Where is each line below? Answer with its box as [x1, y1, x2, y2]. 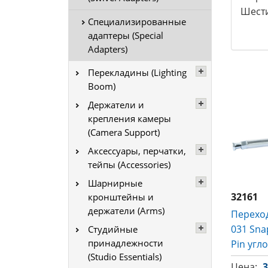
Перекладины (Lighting [88, 66, 187, 78]
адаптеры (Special [88, 29, 163, 41]
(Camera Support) [88, 126, 160, 138]
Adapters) [88, 43, 127, 55]
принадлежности [88, 237, 163, 249]
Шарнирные [88, 177, 142, 189]
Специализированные [88, 16, 186, 28]
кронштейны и [88, 191, 154, 203]
